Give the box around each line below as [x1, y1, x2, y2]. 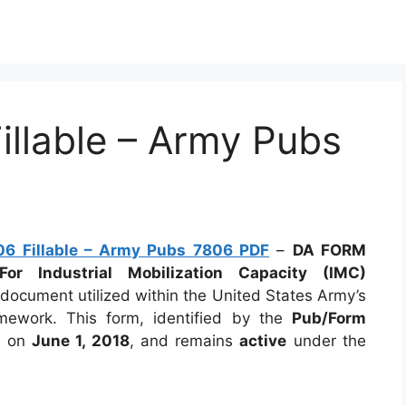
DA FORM [292, 241, 367, 259]
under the [286, 332, 367, 350]
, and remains [129, 332, 240, 350]
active [239, 332, 287, 350]
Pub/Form [292, 309, 366, 327]
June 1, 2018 [32, 332, 130, 350]
